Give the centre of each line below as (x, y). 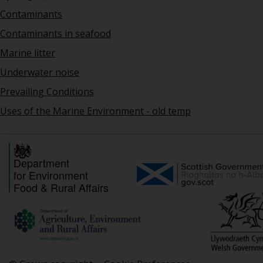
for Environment (51, 175)
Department (41, 163)
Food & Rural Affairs (61, 188)
